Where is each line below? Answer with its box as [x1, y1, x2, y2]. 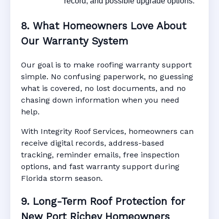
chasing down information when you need [21, 95, 179, 105]
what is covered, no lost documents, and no [21, 83, 186, 93]
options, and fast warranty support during [21, 161, 179, 171]
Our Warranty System [21, 35, 128, 47]
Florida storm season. [21, 173, 103, 183]
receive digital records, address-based [21, 138, 164, 148]
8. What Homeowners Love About [21, 20, 186, 32]
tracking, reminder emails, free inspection [21, 150, 179, 159]
